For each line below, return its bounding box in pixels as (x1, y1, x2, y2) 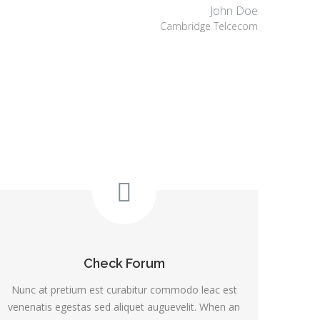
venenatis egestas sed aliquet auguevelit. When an (8, 299, 241, 314)
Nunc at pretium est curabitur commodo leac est (11, 282, 237, 296)
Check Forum (83, 255, 165, 271)
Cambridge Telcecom (160, 19, 258, 33)
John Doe (210, 2, 258, 19)
